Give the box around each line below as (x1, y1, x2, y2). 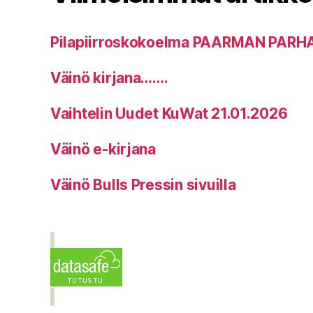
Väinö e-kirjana (50, 140, 156, 158)
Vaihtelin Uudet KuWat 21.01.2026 (50, 105, 288, 122)
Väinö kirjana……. (50, 69, 168, 87)
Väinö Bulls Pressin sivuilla (50, 176, 236, 194)
